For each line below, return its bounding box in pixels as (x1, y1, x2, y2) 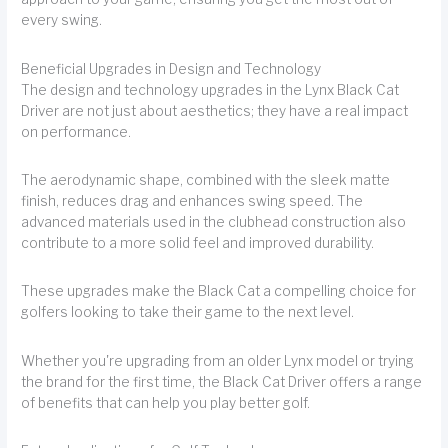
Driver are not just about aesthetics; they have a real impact (21, 102, 409, 119)
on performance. (21, 123, 132, 140)
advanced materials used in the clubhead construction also (21, 213, 407, 230)
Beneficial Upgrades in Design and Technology (21, 60, 322, 77)
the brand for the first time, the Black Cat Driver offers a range (21, 373, 423, 390)
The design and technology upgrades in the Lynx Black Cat (21, 81, 400, 98)
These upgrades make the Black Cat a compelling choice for (21, 283, 417, 300)
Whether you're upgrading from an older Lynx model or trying (21, 352, 415, 369)
